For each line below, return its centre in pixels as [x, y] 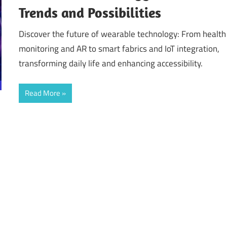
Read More [43, 93]
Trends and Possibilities [90, 13]
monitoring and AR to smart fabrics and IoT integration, [119, 48]
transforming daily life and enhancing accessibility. [111, 63]
